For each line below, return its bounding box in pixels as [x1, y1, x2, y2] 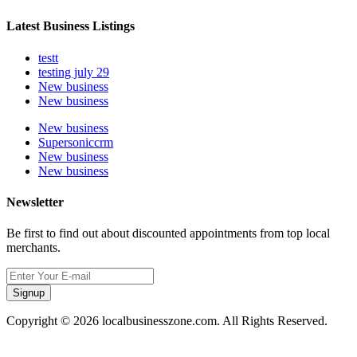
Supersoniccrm [38, 135, 113, 149]
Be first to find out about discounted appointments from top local [6, 226, 330, 241]
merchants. [6, 241, 61, 255]
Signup [13, 287, 45, 300]
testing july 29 [38, 65, 109, 79]
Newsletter [6, 194, 64, 209]
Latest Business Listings [6, 19, 135, 33]
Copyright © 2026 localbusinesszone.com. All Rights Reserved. [6, 314, 328, 328]
